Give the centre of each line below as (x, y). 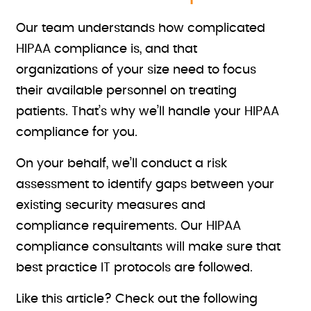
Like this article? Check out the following (137, 299)
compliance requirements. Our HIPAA (129, 226)
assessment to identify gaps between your (145, 185)
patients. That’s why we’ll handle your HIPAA (148, 112)
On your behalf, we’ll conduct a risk (122, 164)
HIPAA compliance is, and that (107, 49)
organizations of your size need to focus (136, 70)
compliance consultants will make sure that (149, 247)
